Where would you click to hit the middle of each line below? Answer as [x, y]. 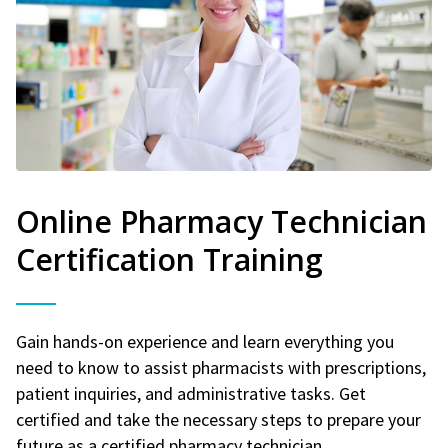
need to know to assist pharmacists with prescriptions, [221, 367]
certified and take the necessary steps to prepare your [218, 419]
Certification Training [169, 259]
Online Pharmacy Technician [221, 221]
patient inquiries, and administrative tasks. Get [191, 393]
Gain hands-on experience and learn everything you [205, 341]
